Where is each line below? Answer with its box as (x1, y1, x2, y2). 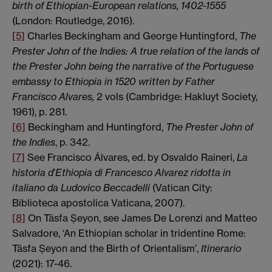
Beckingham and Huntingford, (25, 120, 166, 133)
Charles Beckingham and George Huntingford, (25, 29, 239, 42)
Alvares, (59, 90, 94, 103)
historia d (12, 166, 53, 178)
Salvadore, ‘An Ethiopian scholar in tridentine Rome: (12, 226, 246, 239)
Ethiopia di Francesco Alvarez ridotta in (55, 166, 231, 178)
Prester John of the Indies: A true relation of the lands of (12, 44, 259, 57)
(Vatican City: (150, 181, 212, 194)
